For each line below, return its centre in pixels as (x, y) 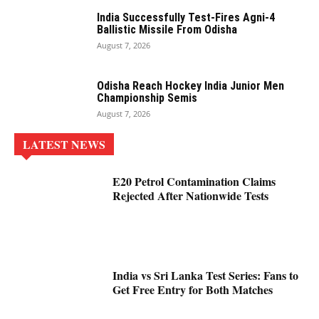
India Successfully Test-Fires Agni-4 (186, 17)
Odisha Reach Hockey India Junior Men (190, 85)
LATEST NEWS (64, 144)
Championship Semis (147, 98)
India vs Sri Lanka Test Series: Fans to (206, 276)
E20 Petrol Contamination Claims (194, 181)
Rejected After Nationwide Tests (191, 195)
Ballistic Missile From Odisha (167, 29)
